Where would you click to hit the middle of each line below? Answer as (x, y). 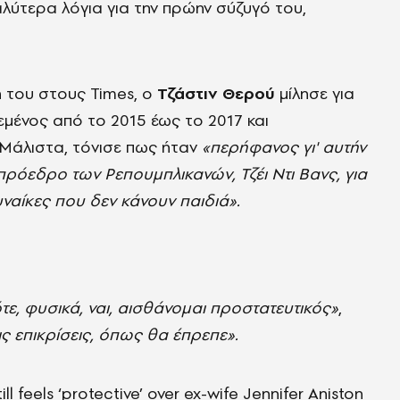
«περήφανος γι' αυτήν (284, 147)
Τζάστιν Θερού (216, 94)
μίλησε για (315, 94)
